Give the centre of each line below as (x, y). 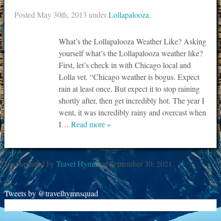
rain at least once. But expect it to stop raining (129, 89)
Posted (25, 15)
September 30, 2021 (141, 164)
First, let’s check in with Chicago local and (125, 65)
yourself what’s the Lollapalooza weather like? (130, 53)
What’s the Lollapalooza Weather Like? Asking (132, 41)
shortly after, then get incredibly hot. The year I (131, 100)
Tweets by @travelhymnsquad (51, 193)
